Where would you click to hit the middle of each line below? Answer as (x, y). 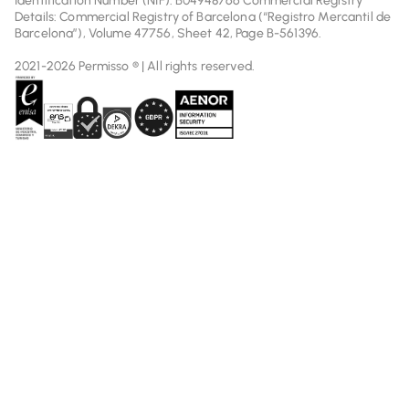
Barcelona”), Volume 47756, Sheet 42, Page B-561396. (168, 33)
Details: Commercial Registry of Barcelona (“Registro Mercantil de (203, 16)
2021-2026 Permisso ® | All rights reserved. (135, 66)
